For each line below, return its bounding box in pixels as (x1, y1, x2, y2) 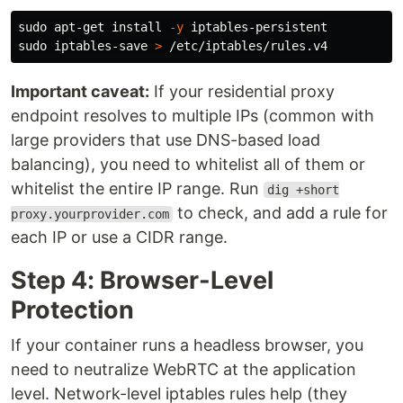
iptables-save (54, 39, 155, 53)
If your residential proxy (149, 82, 335, 101)
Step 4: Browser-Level (11, 265, 273, 295)
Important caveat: (11, 82, 149, 101)
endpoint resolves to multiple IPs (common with (11, 106, 374, 125)
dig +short (266, 183, 339, 197)
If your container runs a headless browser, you (11, 336, 363, 354)
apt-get (54, 20, 112, 34)
